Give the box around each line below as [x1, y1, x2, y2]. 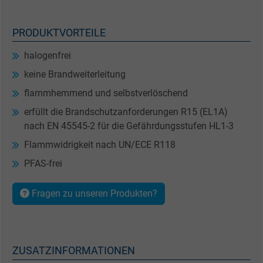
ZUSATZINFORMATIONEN [12, 245, 135, 257]
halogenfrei [24, 50, 71, 62]
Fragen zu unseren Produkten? [29, 188, 157, 200]
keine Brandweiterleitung [24, 69, 126, 80]
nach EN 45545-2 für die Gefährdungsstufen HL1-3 [24, 120, 234, 132]
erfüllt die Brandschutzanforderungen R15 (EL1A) [24, 106, 228, 118]
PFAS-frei [24, 158, 62, 170]
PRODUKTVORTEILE [12, 27, 106, 39]
